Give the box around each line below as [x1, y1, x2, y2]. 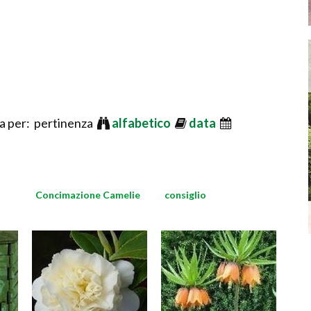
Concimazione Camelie [35, 189, 140, 201]
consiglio [165, 189, 206, 201]
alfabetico [112, 115, 173, 131]
